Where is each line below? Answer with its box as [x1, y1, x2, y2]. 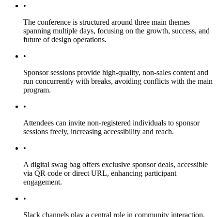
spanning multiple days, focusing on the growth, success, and [23, 26, 210, 35]
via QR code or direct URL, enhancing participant [23, 169, 176, 177]
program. [23, 85, 51, 94]
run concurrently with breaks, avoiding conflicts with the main [23, 77, 213, 85]
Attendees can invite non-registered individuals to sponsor [23, 118, 200, 127]
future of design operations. [23, 35, 107, 44]
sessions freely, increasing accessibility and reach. [23, 127, 174, 136]
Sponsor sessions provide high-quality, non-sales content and [23, 68, 208, 77]
